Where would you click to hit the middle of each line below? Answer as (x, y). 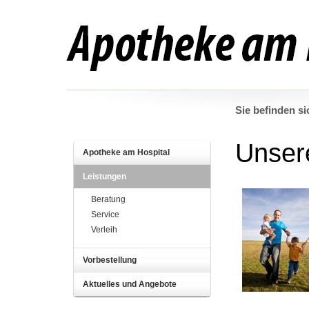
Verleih (104, 230)
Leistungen (104, 177)
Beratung (108, 199)
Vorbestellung (109, 260)
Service (105, 215)
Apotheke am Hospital (126, 152)
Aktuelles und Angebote (129, 284)
